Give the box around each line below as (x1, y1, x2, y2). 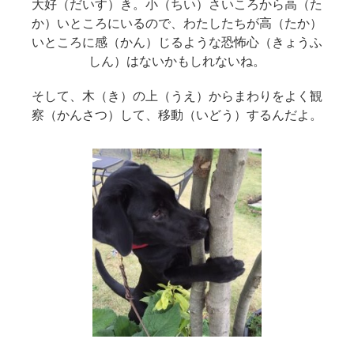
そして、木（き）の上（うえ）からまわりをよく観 (31, 88, 322, 104)
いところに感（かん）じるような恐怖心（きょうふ (31, 34, 322, 50)
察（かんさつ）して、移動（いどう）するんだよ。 (31, 107, 322, 122)
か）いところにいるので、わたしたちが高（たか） (31, 15, 322, 31)
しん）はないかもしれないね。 (88, 53, 265, 69)
